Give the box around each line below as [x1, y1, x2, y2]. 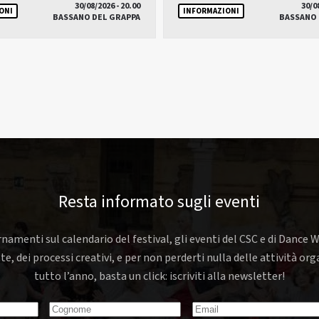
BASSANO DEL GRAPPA [52, 11, 140, 23]
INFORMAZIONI [183, 5, 239, 16]
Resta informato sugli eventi [58, 189, 261, 214]
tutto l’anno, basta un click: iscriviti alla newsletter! [33, 268, 285, 284]
